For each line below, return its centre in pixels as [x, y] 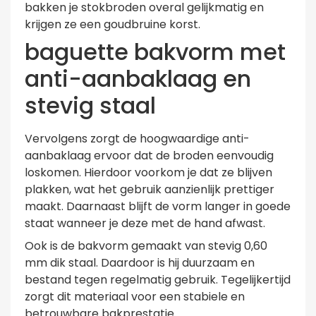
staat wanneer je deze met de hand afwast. [145, 224]
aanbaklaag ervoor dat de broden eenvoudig [149, 156]
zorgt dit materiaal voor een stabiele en [135, 297]
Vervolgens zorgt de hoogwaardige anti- [137, 139]
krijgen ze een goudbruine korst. [113, 25]
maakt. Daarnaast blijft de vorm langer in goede [158, 207]
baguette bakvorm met [155, 52]
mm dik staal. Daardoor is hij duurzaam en [140, 263]
